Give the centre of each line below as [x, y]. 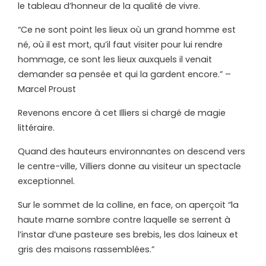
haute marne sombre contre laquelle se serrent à [124, 220]
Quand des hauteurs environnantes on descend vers [132, 152]
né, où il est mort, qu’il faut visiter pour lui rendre [120, 45]
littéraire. [36, 128]
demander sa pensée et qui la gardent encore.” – [124, 75]
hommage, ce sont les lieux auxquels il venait [115, 60]
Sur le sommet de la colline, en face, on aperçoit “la [128, 205]
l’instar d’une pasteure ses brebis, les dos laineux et [128, 235]
